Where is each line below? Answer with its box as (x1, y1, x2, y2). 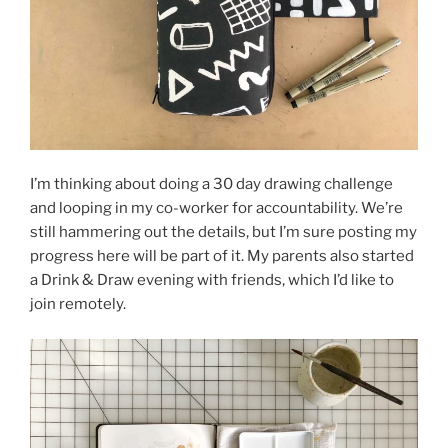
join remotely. (30, 295, 126, 313)
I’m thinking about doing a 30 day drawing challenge (30, 175, 393, 193)
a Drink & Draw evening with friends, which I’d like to (30, 271, 394, 289)
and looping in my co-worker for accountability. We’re (30, 199, 403, 217)
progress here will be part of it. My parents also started (30, 247, 414, 265)
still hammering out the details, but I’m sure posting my (30, 223, 417, 241)
